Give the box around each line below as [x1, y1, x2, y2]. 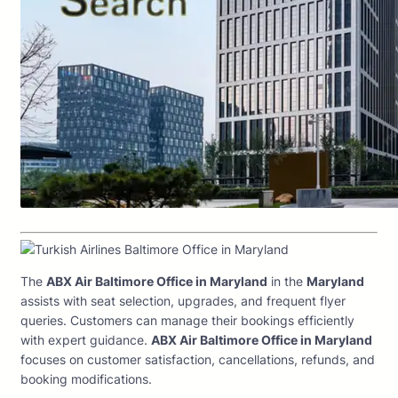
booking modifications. [20, 371, 152, 387]
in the [267, 274, 306, 290]
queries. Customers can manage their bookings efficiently [20, 313, 354, 329]
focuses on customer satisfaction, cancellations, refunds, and [20, 352, 375, 368]
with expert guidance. [20, 332, 151, 348]
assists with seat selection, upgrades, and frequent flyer [20, 293, 346, 309]
